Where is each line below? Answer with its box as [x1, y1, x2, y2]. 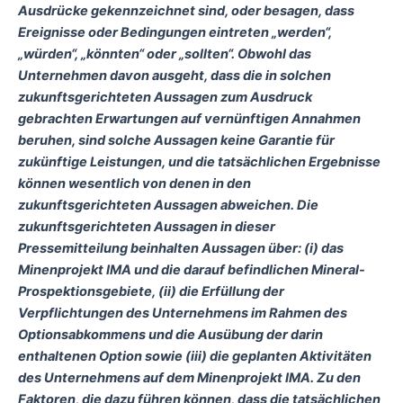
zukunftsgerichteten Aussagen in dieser [18, 219, 275, 236]
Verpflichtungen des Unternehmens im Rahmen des [18, 305, 347, 322]
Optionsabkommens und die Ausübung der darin [18, 327, 323, 344]
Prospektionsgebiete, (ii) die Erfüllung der [18, 283, 284, 300]
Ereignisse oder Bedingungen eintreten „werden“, [18, 24, 332, 41]
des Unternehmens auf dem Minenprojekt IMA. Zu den [18, 370, 361, 387]
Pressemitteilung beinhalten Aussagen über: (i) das [18, 240, 344, 257]
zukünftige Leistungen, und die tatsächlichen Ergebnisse [18, 154, 381, 171]
